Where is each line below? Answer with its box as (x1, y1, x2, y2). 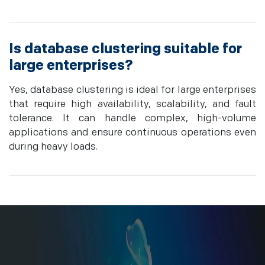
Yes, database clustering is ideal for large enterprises (9, 84, 256, 96)
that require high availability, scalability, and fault (9, 98, 256, 111)
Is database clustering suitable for (9, 40, 242, 58)
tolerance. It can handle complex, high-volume (9, 112, 256, 125)
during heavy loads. (9, 141, 98, 153)
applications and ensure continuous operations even (9, 127, 256, 139)
